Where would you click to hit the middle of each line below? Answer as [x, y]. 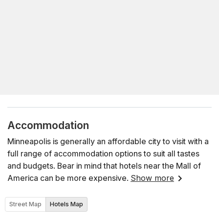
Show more [152, 178]
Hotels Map [66, 204]
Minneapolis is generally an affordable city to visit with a [108, 141]
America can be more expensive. [68, 178]
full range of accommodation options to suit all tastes [103, 153]
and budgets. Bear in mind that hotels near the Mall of [104, 165]
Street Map [25, 204]
